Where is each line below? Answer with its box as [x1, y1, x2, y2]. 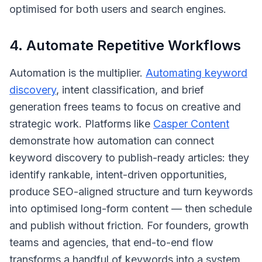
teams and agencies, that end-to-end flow [9, 236, 213, 249]
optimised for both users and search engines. [9, 3, 226, 15]
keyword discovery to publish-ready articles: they [9, 151, 249, 164]
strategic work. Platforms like [9, 118, 153, 130]
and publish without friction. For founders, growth [9, 219, 249, 232]
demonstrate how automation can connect [9, 135, 214, 147]
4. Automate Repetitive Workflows [9, 37, 241, 54]
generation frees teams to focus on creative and [9, 101, 241, 113]
